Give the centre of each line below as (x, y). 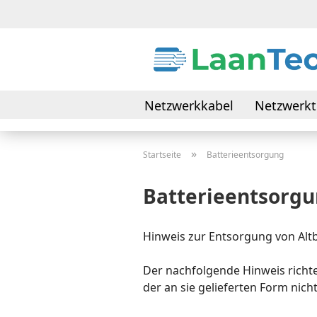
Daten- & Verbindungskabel (227, 134)
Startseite (162, 155)
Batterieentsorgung (245, 155)
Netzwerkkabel (189, 105)
